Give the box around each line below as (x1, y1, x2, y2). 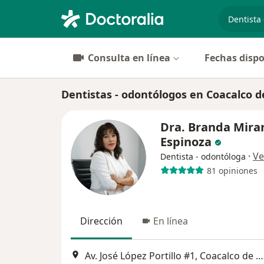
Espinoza (160, 134, 214, 150)
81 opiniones (206, 164, 258, 176)
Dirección (80, 214, 123, 227)
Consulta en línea (88, 51, 170, 64)
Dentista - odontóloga (160, 151, 246, 162)
